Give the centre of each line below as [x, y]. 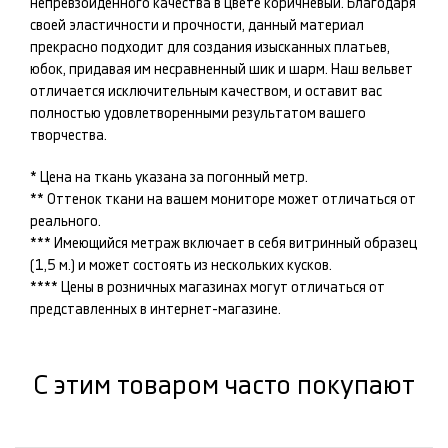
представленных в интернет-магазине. [155, 309]
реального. [65, 221]
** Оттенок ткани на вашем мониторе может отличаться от [223, 199]
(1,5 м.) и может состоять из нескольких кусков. [181, 265]
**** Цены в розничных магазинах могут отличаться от [207, 287]
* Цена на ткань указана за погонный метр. [169, 177]
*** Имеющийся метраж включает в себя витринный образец [223, 243]
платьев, [362, 47]
